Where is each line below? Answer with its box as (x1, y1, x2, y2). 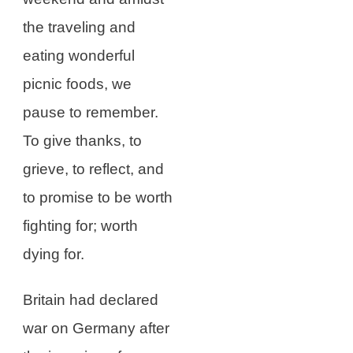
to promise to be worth (23, 189, 173, 206)
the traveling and (23, 19, 136, 35)
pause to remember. (23, 104, 158, 121)
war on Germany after (23, 320, 169, 336)
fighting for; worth (23, 217, 138, 234)
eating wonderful (23, 47, 135, 64)
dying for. (23, 246, 84, 262)
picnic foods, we (23, 76, 132, 92)
